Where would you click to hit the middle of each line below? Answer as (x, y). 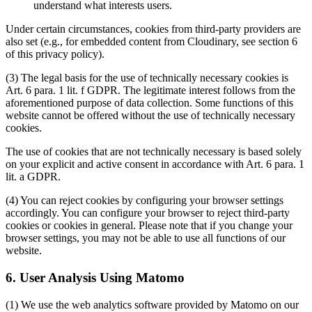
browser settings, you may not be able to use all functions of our (146, 238)
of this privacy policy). (55, 54)
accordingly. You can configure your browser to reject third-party (148, 213)
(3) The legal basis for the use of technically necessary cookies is (147, 78)
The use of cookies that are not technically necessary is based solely (154, 152)
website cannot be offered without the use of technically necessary (150, 116)
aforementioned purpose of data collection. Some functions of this (149, 103)
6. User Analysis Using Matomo (95, 278)
